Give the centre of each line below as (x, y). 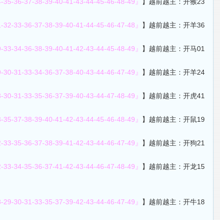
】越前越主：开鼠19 (174, 119)
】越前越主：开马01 (174, 49)
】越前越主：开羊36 (174, 25)
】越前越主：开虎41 (174, 96)
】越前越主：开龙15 (174, 166)
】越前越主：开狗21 (174, 143)
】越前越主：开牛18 (174, 202)
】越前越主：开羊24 (174, 72)
